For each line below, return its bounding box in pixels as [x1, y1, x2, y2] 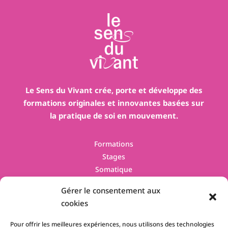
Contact [100, 177, 127, 187]
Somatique [95, 164, 133, 174]
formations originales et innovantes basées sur [23, 97, 205, 108]
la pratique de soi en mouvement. [49, 110, 178, 121]
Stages [102, 151, 126, 161]
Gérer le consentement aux [61, 185, 160, 195]
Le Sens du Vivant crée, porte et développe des [25, 84, 203, 95]
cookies [61, 198, 88, 208]
